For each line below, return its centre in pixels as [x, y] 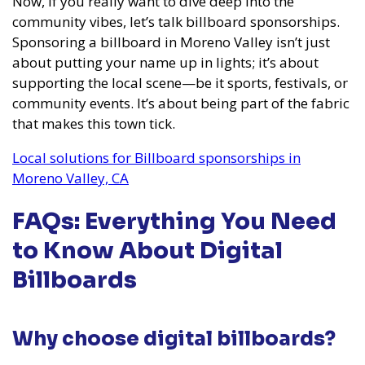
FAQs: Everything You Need [174, 222]
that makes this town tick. [94, 123]
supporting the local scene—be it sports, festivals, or [180, 82]
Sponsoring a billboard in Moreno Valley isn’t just [171, 42]
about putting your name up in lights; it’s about [165, 62]
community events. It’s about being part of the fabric [181, 103]
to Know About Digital [147, 251]
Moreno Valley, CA [70, 178]
